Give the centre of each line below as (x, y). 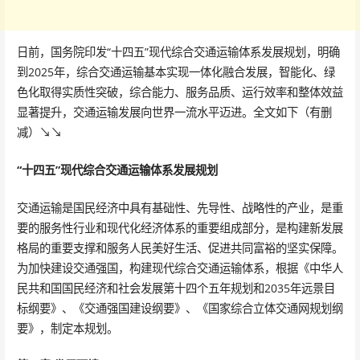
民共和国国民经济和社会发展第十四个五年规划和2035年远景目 (176, 288)
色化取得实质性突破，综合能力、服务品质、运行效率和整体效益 (180, 92)
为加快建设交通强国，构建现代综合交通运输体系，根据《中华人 (180, 268)
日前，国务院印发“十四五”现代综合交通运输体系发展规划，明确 (178, 52)
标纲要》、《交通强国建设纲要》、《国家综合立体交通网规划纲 (180, 308)
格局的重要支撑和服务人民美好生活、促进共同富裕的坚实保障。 (180, 247)
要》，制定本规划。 (67, 328)
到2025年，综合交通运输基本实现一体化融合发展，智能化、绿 (176, 72)
